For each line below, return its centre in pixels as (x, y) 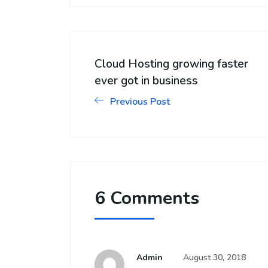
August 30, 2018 (214, 257)
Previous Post (140, 101)
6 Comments (147, 198)
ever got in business (146, 80)
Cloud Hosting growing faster (171, 64)
